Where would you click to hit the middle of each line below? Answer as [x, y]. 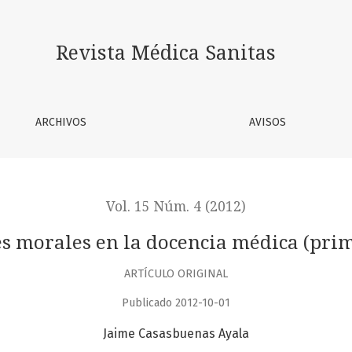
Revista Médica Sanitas [166, 53]
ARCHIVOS [60, 122]
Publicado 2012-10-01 [176, 303]
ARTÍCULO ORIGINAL [176, 273]
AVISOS [268, 122]
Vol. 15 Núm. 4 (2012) [176, 207]
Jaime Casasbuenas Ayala [176, 334]
